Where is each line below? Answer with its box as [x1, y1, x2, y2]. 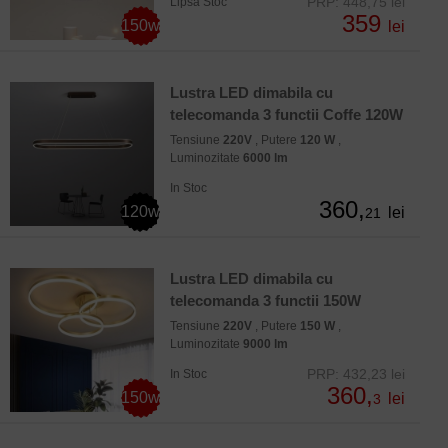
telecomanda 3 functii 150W [170, 292, 361, 310]
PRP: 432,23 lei [307, 366, 405, 383]
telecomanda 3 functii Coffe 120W [170, 106, 403, 124]
